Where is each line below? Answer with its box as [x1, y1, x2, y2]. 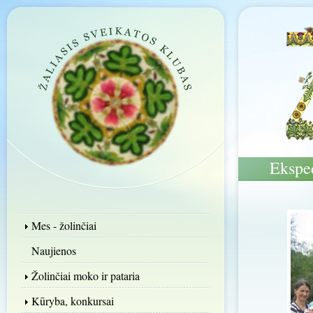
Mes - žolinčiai [31, 218, 96, 233]
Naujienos [31, 243, 76, 258]
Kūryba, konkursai [31, 293, 114, 308]
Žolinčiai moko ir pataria [31, 268, 140, 283]
